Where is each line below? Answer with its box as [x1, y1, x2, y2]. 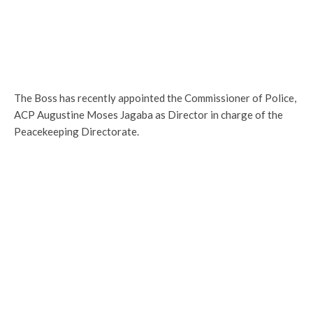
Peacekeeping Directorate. [14, 125, 139, 138]
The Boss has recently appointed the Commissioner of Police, [14, 92, 296, 104]
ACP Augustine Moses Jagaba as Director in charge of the [14, 108, 283, 121]
